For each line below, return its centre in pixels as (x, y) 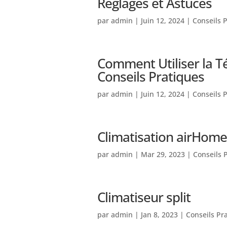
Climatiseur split (144, 197)
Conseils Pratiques (151, 77)
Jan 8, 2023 (159, 215)
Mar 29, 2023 (163, 154)
